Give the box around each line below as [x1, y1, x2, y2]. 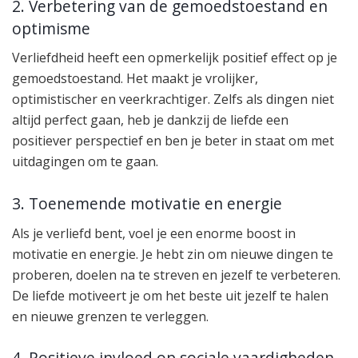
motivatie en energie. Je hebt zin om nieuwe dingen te [12, 245, 333, 263]
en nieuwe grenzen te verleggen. [12, 307, 209, 325]
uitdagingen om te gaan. [12, 153, 158, 171]
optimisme [12, 17, 90, 39]
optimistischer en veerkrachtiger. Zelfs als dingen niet [12, 90, 334, 109]
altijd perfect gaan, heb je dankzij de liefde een [12, 111, 288, 129]
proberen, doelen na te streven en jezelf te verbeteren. [12, 265, 340, 284]
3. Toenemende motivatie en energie [12, 192, 282, 214]
